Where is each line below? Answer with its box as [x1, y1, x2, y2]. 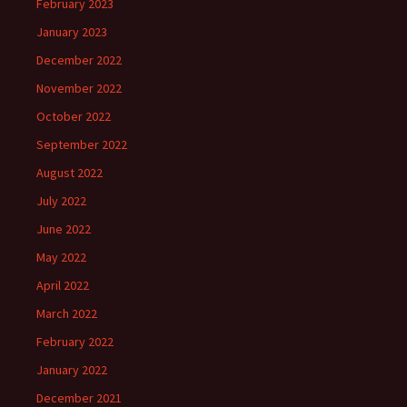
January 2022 [36, 362, 107, 378]
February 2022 [36, 333, 114, 350]
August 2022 [36, 164, 103, 181]
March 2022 [36, 305, 97, 322]
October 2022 [36, 108, 111, 124]
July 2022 [36, 193, 86, 209]
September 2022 [36, 136, 127, 153]
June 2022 [36, 221, 91, 237]
